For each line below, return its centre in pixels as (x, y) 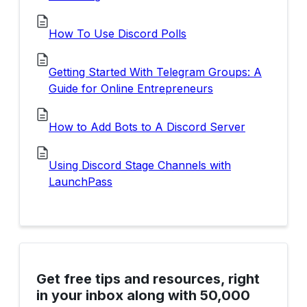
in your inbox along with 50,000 (143, 296)
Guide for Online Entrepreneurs (131, 88)
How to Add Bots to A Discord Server (147, 126)
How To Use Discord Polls (118, 33)
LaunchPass (81, 181)
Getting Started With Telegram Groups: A (155, 72)
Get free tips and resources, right (148, 279)
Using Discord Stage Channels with (140, 165)
